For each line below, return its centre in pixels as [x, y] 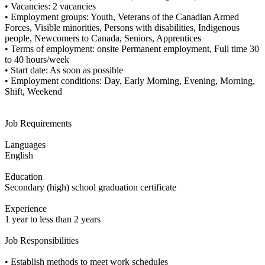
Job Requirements [38, 124]
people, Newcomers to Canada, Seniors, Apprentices [103, 38]
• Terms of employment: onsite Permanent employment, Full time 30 [132, 49]
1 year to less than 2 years [53, 219]
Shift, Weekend [33, 92]
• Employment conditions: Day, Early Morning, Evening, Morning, [130, 81]
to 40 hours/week [37, 60]
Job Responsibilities [42, 241]
